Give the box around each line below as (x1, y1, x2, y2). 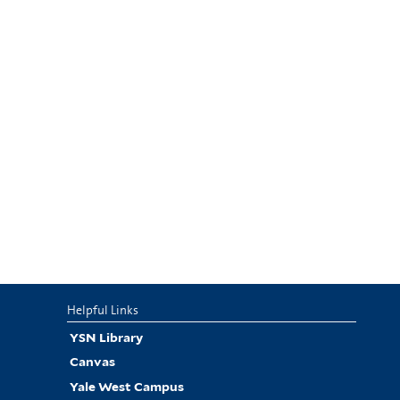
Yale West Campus (70, 379, 184, 394)
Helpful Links (67, 301, 138, 318)
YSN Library (70, 329, 143, 345)
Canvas (70, 354, 115, 370)
